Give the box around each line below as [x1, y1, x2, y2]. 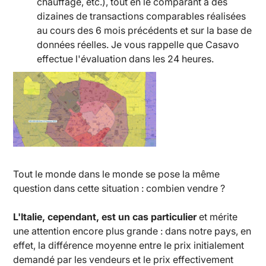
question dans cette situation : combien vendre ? [13, 182, 226, 194]
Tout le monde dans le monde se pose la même [13, 167, 220, 180]
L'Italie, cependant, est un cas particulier [13, 210, 197, 223]
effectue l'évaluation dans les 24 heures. [37, 52, 214, 65]
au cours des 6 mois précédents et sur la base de [37, 24, 252, 36]
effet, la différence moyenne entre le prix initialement [13, 239, 245, 251]
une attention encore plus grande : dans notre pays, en [13, 224, 252, 237]
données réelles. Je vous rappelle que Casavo [37, 38, 240, 50]
